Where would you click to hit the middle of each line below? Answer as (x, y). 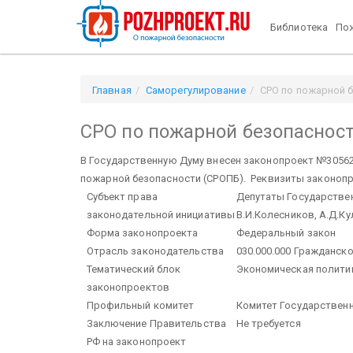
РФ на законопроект (136, 341)
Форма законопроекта (142, 232)
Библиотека (299, 27)
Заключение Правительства (156, 323)
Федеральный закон (286, 232)
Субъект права (122, 196)
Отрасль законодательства (155, 251)
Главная (112, 90)
